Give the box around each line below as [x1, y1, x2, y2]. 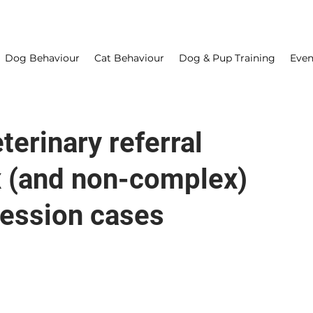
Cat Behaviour [94, 52, 164, 64]
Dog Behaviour [4, 52, 80, 64]
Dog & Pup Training [178, 52, 275, 64]
